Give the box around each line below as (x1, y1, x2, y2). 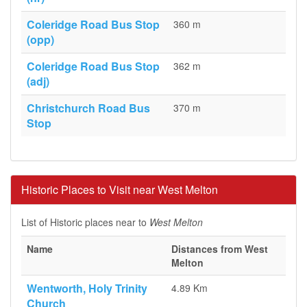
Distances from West (171, 242, 268, 256)
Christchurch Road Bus (27, 100, 150, 116)
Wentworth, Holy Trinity (27, 280, 147, 296)
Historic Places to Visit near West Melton (21, 182, 218, 197)
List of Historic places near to (21, 215, 149, 229)
